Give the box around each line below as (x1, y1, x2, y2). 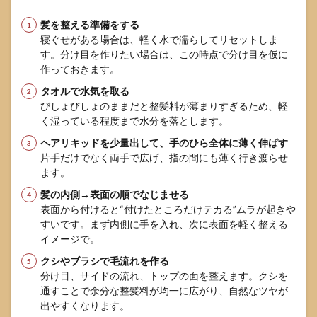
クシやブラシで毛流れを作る (40, 255, 169, 267)
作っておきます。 (40, 63, 120, 75)
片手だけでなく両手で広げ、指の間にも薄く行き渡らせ (40, 151, 288, 163)
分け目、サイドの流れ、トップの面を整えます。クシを (40, 270, 288, 282)
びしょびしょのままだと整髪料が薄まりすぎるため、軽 (40, 100, 288, 112)
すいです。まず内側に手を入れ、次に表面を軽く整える (40, 218, 288, 230)
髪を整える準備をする (40, 18, 139, 30)
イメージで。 (40, 233, 100, 245)
